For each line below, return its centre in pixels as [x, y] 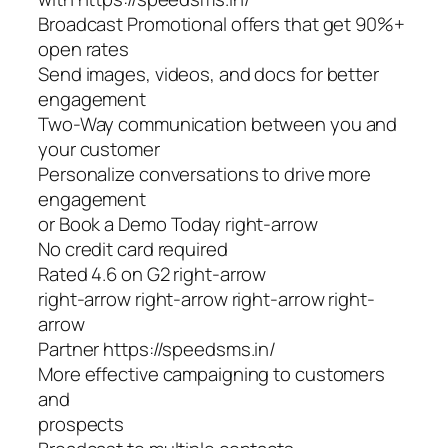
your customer [99, 149]
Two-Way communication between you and [218, 124]
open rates [84, 49]
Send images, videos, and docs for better [208, 74]
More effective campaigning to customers [212, 374]
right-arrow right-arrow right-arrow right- [206, 299]
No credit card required [133, 249]
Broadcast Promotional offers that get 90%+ [221, 24]
